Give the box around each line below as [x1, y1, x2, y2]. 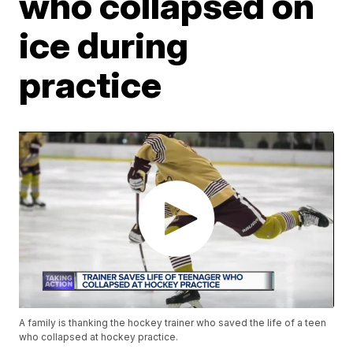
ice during [19, 23, 189, 67]
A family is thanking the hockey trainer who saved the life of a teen [19, 317, 327, 329]
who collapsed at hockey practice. [19, 331, 179, 344]
